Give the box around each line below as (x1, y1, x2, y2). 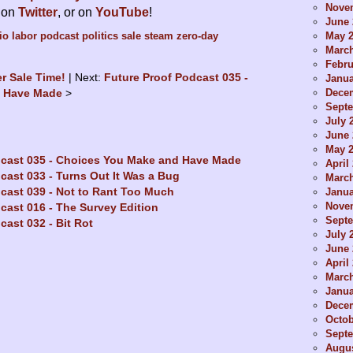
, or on (58, 6, 95, 20)
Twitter (18, 6, 58, 20)
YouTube (95, 6, 149, 20)
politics (82, 30, 118, 43)
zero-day (176, 30, 218, 43)
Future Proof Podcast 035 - (104, 71, 248, 84)
